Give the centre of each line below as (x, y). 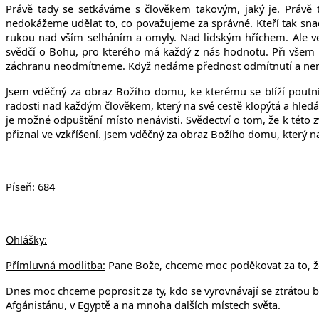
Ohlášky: (26, 239)
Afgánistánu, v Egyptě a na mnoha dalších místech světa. (143, 304)
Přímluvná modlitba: (56, 265)
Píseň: (20, 186)
